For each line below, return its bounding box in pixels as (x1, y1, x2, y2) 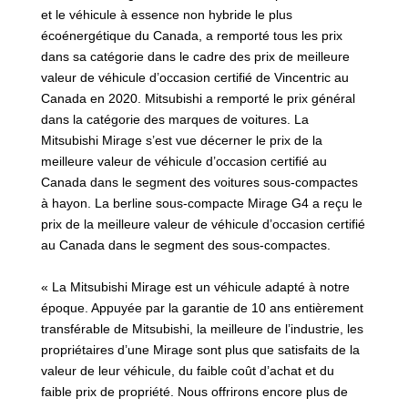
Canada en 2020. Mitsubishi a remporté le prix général (40, 91, 355, 107)
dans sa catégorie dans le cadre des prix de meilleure (40, 49, 350, 65)
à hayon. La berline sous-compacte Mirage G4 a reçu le (40, 196, 362, 211)
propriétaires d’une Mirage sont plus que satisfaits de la (40, 342, 360, 358)
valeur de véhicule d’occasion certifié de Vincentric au (40, 70, 349, 86)
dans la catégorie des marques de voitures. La (40, 112, 309, 127)
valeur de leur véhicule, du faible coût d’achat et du (40, 363, 334, 379)
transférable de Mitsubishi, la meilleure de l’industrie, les (40, 321, 363, 337)
